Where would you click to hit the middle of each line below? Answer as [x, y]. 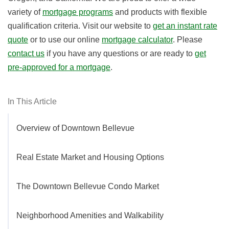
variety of [25, 12]
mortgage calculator [137, 40]
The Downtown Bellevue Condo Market [88, 187]
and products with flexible [160, 12]
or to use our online [65, 40]
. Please [188, 40]
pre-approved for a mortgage [59, 67]
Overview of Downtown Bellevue [75, 128]
